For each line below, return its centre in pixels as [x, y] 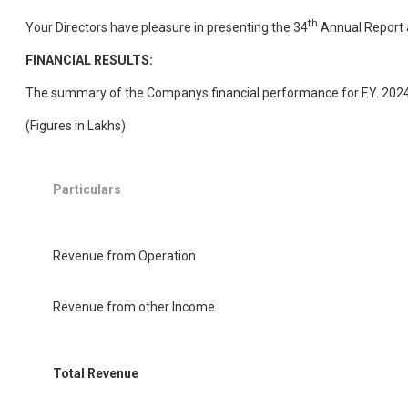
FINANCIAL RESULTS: [89, 60]
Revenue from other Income [134, 306]
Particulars [87, 189]
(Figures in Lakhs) [76, 125]
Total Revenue [96, 373]
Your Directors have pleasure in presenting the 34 [167, 27]
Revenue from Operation [124, 255]
